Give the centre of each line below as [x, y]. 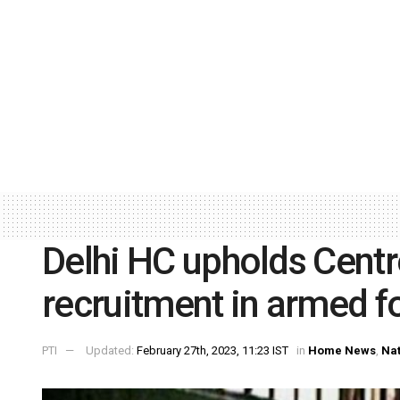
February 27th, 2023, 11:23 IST [212, 351]
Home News [342, 351]
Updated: [111, 351]
